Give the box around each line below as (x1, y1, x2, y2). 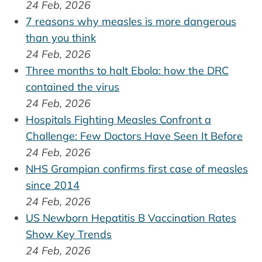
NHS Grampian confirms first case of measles (26, 161, 248, 175)
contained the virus (26, 80, 119, 94)
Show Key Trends (26, 227, 112, 241)
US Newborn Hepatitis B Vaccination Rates (26, 211, 236, 225)
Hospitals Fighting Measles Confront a (26, 112, 211, 126)
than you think (26, 30, 96, 44)
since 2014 (26, 178, 80, 192)
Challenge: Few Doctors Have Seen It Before (26, 129, 243, 143)
